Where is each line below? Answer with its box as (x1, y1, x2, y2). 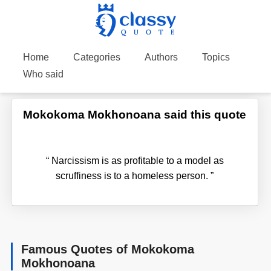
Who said (22, 69, 64, 79)
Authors (144, 52, 178, 62)
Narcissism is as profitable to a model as (48, 155, 224, 166)
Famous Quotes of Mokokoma (21, 242, 195, 256)
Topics (201, 52, 230, 62)
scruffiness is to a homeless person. (56, 170, 211, 181)
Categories (73, 52, 120, 62)
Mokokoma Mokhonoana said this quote (23, 108, 247, 121)
